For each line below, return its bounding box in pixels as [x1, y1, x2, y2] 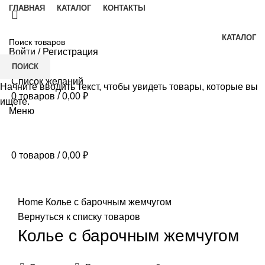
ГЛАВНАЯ [9, 4, 45, 12]
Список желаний [11, 76, 83, 86]
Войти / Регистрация [9, 47, 98, 57]
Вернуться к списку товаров [18, 211, 140, 222]
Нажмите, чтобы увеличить [18, 181, 136, 192]
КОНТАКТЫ [103, 4, 146, 12]
